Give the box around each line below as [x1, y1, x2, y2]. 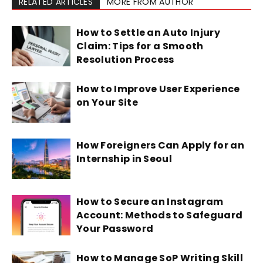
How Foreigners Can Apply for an [76, 139, 244, 152]
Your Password [76, 222, 154, 235]
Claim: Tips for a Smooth [76, 39, 204, 53]
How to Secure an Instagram [76, 195, 224, 208]
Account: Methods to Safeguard [76, 208, 243, 222]
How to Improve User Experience [76, 82, 240, 96]
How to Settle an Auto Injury [76, 26, 220, 39]
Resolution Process [76, 53, 174, 66]
